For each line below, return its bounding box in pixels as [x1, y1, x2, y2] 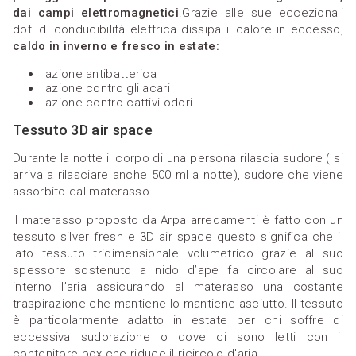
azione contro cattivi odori [45, 95, 193, 110]
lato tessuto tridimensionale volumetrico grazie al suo [13, 246, 343, 261]
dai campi [13, 5, 75, 20]
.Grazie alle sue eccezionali [178, 5, 343, 20]
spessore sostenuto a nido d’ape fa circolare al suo [13, 262, 343, 277]
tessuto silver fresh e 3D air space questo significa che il [13, 229, 343, 244]
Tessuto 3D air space [13, 121, 153, 138]
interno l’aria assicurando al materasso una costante [13, 279, 343, 294]
